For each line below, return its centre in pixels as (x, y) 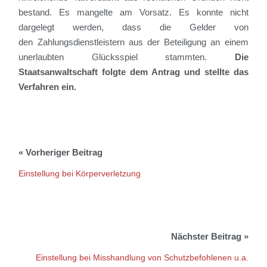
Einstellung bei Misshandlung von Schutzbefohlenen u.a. (142, 258)
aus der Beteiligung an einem (186, 42)
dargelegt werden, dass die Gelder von (133, 27)
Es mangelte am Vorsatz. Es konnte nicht (150, 13)
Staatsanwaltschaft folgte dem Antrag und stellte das (133, 72)
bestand (34, 13)
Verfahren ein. (48, 87)
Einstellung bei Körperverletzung (80, 174)
